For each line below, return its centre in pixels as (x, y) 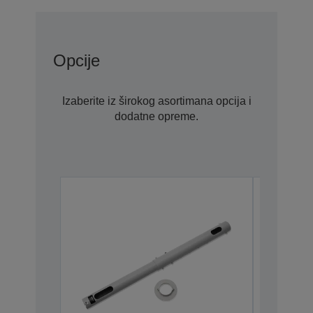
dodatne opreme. (156, 117)
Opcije (77, 61)
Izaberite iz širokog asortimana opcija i (156, 101)
